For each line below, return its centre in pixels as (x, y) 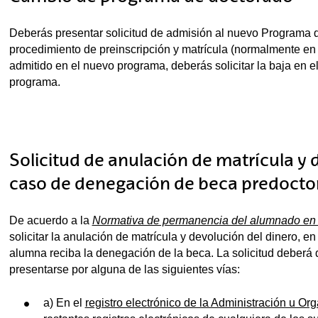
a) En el (64, 302)
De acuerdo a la (50, 220)
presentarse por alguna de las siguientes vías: (124, 269)
